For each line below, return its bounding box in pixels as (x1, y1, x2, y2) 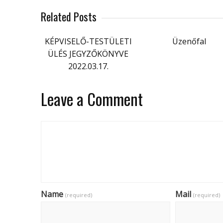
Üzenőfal (172, 35, 206, 47)
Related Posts (41, 8, 97, 24)
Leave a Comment (41, 87, 143, 111)
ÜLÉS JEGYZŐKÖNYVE (48, 48, 128, 59)
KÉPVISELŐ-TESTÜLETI (44, 35, 132, 47)
